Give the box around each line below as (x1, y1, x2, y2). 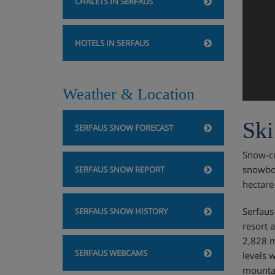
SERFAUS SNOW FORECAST (75, 122, 173, 133)
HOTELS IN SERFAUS (75, 37, 149, 48)
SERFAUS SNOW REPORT (75, 164, 165, 175)
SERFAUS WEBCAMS (75, 247, 147, 258)
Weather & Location (63, 85, 195, 103)
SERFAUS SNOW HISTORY (75, 206, 168, 217)
